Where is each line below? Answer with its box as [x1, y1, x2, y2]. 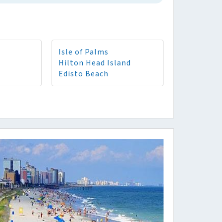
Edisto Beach [58, 68, 109, 79]
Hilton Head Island [58, 57, 131, 68]
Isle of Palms [58, 46, 109, 57]
